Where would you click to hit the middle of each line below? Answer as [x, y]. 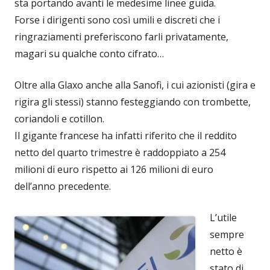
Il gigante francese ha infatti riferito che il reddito [126, 136]
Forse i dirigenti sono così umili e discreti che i [117, 20]
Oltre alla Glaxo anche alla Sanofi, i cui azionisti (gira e [135, 85]
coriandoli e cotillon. [59, 119]
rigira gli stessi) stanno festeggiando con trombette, [133, 102]
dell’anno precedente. [63, 187]
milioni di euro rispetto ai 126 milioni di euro [114, 170]
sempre [227, 235]
